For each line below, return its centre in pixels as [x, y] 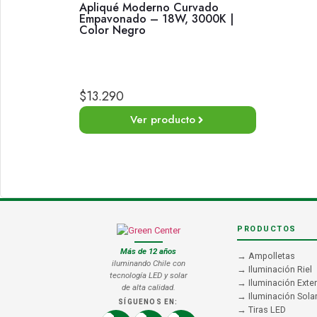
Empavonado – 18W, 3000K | [156, 18]
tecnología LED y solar [148, 275]
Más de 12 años [148, 251]
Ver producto [162, 119]
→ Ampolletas [266, 255]
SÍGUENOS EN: [148, 301]
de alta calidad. [148, 287]
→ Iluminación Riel [275, 269]
